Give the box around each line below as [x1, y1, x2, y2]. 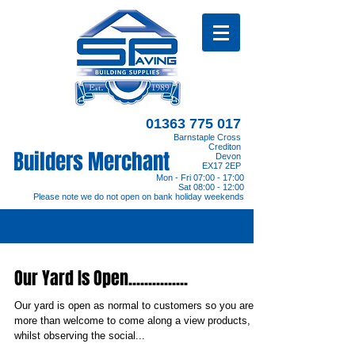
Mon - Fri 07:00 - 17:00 [156, 173, 244, 182]
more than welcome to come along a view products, [14, 315, 250, 326]
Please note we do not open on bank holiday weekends [33, 192, 244, 201]
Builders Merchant [13, 146, 170, 177]
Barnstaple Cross [174, 132, 241, 142]
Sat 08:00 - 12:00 [178, 182, 244, 192]
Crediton [208, 142, 241, 151]
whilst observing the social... [14, 330, 145, 342]
